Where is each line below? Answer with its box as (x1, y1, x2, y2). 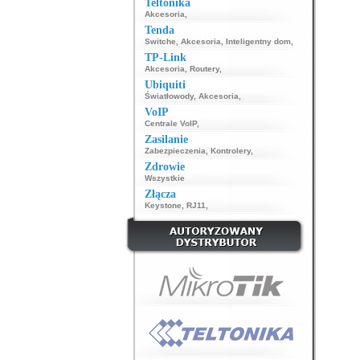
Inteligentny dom (225, 37, 291, 46)
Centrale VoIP (144, 119, 197, 128)
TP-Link (144, 51, 186, 63)
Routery (189, 64, 219, 73)
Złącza (144, 188, 176, 200)
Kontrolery (210, 146, 251, 155)
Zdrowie (144, 161, 185, 173)
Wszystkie (144, 174, 185, 182)
